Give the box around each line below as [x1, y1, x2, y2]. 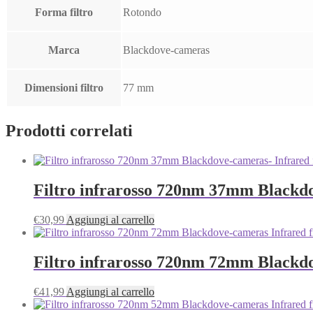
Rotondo [123, 6, 161, 19]
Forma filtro [35, 6, 93, 19]
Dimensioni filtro [24, 82, 103, 94]
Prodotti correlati [6, 122, 133, 140]
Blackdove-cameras [123, 44, 210, 57]
